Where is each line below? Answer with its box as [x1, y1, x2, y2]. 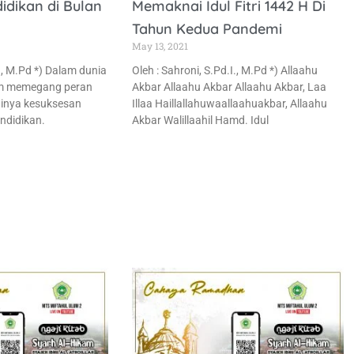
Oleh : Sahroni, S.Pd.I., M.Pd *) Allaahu [132, 63, 318, 77]
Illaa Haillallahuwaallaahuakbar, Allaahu [132, 96, 328, 110]
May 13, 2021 [132, 39, 189, 52]
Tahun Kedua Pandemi [132, 19, 283, 38]
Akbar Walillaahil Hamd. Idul [132, 113, 269, 126]
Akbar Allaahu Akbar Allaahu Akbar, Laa [132, 80, 327, 93]
